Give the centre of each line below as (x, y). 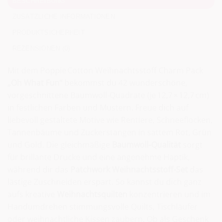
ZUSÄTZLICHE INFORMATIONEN (63, 17)
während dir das (39, 170)
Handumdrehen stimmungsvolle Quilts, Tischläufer (103, 207)
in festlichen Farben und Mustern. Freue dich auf (98, 108)
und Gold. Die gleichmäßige (60, 145)
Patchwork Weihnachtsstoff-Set (129, 170)
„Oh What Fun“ (35, 83)
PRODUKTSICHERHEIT (48, 33)
